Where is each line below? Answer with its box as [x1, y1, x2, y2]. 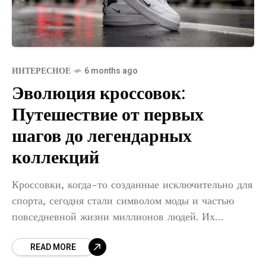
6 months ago [84, 64, 138, 77]
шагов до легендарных [12, 123, 192, 150]
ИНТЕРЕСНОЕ [12, 64, 71, 77]
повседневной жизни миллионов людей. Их [12, 210, 215, 223]
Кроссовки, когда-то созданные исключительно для [12, 178, 252, 191]
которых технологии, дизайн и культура [12, 242, 198, 255]
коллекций [12, 144, 99, 171]
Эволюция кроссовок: [12, 80, 186, 107]
